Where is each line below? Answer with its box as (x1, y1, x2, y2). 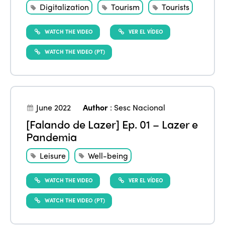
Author (83, 101, 108, 113)
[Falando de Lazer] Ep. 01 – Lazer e (26, 116, 198, 132)
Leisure (40, 149, 66, 161)
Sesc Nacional (114, 101, 166, 113)
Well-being (88, 149, 129, 161)
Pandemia (26, 128, 77, 145)
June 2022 (36, 101, 71, 113)
